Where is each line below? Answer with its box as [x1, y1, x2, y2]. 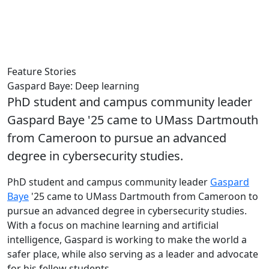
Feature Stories [7, 64, 76, 78]
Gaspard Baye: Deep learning [7, 79, 139, 92]
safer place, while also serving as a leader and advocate [7, 247, 258, 261]
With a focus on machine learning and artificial [7, 218, 219, 232]
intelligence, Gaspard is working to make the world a [7, 232, 247, 246]
